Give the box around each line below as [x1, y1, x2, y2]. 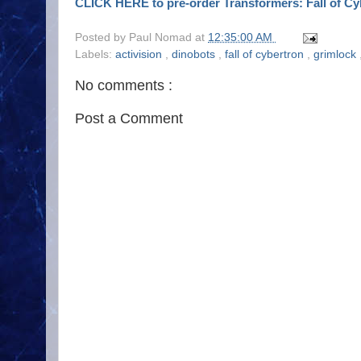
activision [115, 48, 165, 61]
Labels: [75, 48, 115, 61]
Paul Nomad [129, 31, 195, 44]
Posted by [75, 31, 129, 44]
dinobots [172, 48, 218, 61]
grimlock [313, 48, 359, 61]
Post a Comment [75, 110, 183, 127]
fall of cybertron [225, 48, 307, 61]
